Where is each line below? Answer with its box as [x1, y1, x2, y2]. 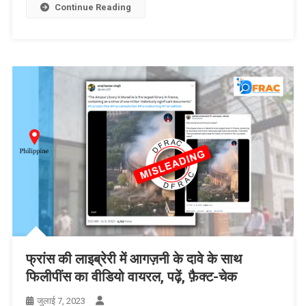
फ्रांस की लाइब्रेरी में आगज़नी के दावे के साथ [25, 251, 242, 268]
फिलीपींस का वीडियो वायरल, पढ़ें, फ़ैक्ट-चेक [25, 268, 240, 286]
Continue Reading [54, 1, 131, 12]
